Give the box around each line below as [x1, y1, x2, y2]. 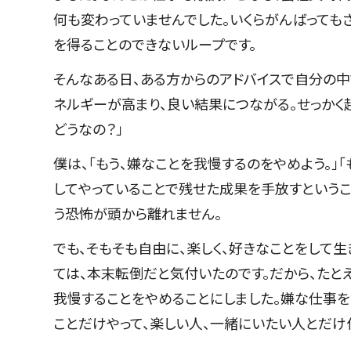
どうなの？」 [53, 118, 126, 139]
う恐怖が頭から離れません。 [53, 202, 225, 223]
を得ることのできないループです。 [53, 33, 259, 54]
